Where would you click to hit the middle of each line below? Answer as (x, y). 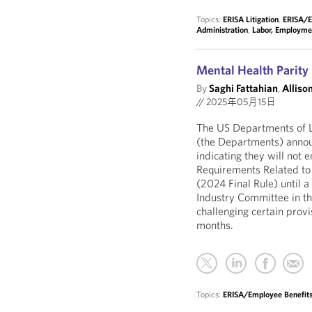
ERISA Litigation (251, 19)
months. (215, 225)
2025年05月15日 (240, 102)
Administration (223, 30)
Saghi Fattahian (244, 88)
